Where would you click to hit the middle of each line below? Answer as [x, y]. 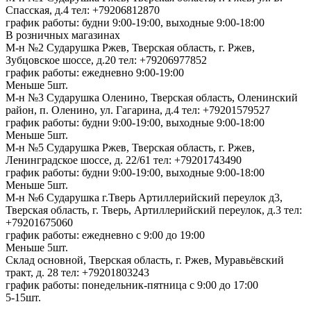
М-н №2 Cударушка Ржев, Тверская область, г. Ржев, [130, 47]
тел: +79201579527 [226, 110]
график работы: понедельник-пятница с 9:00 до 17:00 [132, 285]
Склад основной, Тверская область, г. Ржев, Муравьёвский [145, 260]
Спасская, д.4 [39, 10]
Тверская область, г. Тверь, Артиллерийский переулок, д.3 [145, 210]
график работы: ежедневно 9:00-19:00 [95, 72]
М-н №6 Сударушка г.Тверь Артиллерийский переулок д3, [144, 197]
